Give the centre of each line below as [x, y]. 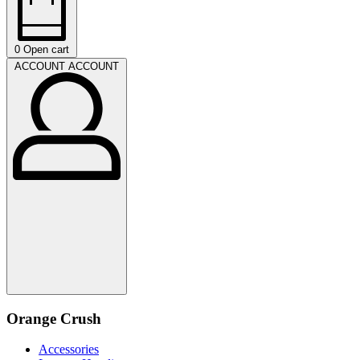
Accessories [69, 350]
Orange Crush [54, 318]
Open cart [46, 49]
